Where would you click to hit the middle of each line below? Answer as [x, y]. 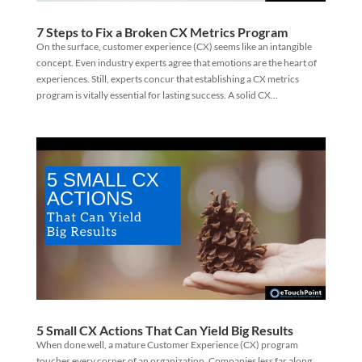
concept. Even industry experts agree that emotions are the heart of [176, 62]
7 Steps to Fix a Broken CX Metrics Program [162, 32]
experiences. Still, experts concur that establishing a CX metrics [167, 78]
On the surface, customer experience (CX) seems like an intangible [174, 46]
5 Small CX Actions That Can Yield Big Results [164, 330]
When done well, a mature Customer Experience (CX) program [167, 345]
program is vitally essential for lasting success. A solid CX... [157, 95]
